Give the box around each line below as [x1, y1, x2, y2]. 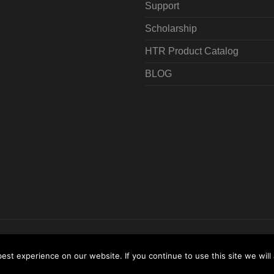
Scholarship [144, 23, 197, 34]
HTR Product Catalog [144, 45, 239, 56]
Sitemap [198, 235, 231, 246]
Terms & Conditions [97, 235, 176, 246]
